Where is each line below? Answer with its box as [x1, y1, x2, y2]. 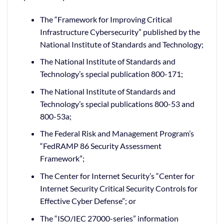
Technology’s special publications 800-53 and [39, 98, 194, 108]
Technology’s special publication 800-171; [39, 69, 183, 79]
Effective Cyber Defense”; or [39, 195, 136, 205]
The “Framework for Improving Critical [39, 14, 172, 24]
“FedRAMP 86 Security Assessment [39, 141, 161, 151]
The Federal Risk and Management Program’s [39, 128, 194, 138]
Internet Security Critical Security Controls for [39, 183, 197, 193]
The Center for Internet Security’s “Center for [39, 170, 194, 180]
